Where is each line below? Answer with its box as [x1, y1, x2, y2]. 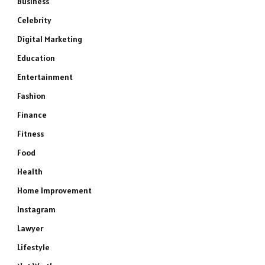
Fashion [17, 91, 46, 101]
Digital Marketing [17, 34, 82, 44]
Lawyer [17, 223, 43, 234]
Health [17, 166, 43, 177]
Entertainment [17, 72, 73, 82]
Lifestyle [17, 242, 50, 253]
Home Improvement [17, 185, 92, 196]
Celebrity [17, 15, 51, 25]
